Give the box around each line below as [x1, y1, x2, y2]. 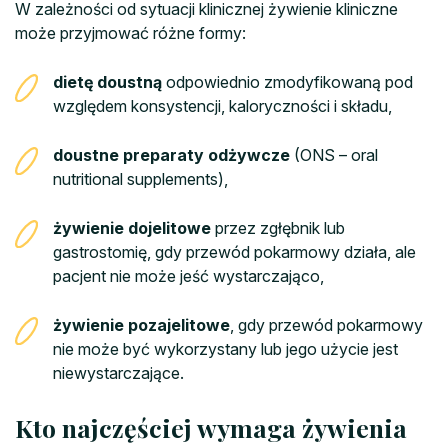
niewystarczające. [53, 363, 184, 384]
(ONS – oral [290, 145, 378, 166]
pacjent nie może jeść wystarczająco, [53, 266, 324, 287]
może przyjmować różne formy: [15, 23, 246, 44]
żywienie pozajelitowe [53, 315, 230, 336]
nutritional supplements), [53, 169, 228, 190]
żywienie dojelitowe [53, 218, 211, 239]
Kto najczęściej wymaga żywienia [15, 411, 407, 445]
